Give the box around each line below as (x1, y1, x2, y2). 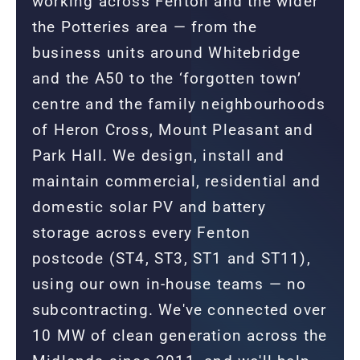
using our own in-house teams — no (32, 274, 307, 293)
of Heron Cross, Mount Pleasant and (32, 120, 313, 139)
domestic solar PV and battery (32, 197, 266, 216)
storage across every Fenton (32, 223, 252, 242)
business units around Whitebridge (32, 43, 301, 62)
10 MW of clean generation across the (32, 325, 328, 345)
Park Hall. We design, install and (32, 145, 285, 165)
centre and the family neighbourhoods (32, 94, 326, 113)
